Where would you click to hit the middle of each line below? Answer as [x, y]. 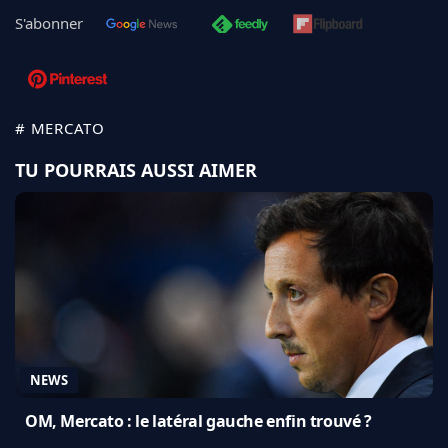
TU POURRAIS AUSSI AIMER [136, 169]
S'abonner [49, 22]
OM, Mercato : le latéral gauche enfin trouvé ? [198, 420]
